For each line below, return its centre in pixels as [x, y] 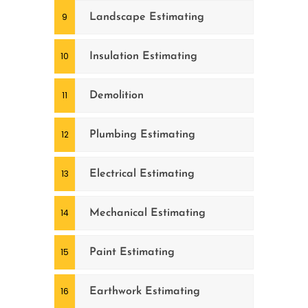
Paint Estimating [132, 252]
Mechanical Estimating [147, 213]
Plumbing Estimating [142, 134]
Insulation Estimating [143, 56]
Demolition [117, 95]
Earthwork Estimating [145, 291]
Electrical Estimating [142, 174]
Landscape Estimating [147, 17]
